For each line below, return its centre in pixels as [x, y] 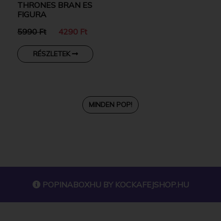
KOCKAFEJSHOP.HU [152, 184]
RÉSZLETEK [52, 54]
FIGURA [32, 14]
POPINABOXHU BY [77, 184]
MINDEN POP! [110, 104]
